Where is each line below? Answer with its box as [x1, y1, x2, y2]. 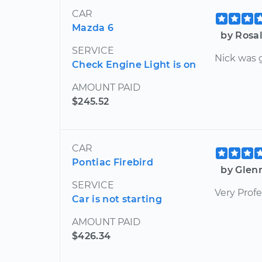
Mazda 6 [72, 22, 114, 33]
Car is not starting [72, 194, 163, 205]
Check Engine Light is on [72, 59, 196, 70]
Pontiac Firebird [72, 157, 154, 168]
